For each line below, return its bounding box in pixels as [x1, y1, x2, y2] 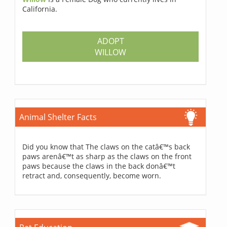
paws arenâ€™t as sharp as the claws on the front [22, 151, 192, 161]
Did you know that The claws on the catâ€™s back [22, 141, 191, 152]
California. [22, 4, 58, 14]
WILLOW [95, 46, 127, 58]
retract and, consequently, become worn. [22, 170, 162, 180]
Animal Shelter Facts [19, 111, 97, 123]
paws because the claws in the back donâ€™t [22, 161, 176, 171]
